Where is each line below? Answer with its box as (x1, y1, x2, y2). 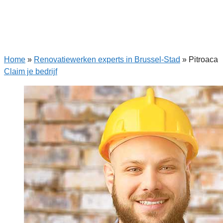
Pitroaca (189, 55, 218, 64)
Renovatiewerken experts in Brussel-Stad (34, 55, 180, 64)
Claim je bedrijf (4, 67, 57, 76)
